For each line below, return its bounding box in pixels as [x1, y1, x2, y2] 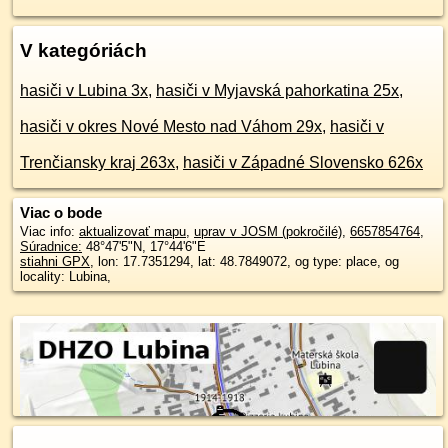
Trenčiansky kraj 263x [20, 154, 175, 171]
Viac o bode [20, 204, 102, 221]
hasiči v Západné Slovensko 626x [183, 154, 423, 171]
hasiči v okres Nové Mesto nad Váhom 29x [20, 118, 322, 135]
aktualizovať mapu [79, 224, 186, 239]
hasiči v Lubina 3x [20, 82, 148, 99]
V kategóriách [20, 40, 147, 61]
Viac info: [20, 224, 79, 239]
